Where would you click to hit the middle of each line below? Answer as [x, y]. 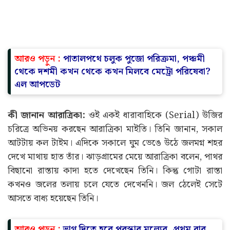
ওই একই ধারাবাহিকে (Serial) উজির [154, 115]
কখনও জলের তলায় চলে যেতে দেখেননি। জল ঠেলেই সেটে [115, 184]
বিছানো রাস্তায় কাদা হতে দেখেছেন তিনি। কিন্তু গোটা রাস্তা [115, 170]
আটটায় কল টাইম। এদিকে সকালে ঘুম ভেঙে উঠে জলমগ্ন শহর [115, 143]
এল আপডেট [37, 84]
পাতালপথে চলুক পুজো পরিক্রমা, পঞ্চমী [134, 59]
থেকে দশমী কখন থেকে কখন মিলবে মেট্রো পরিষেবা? [112, 71]
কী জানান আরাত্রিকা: [46, 115]
